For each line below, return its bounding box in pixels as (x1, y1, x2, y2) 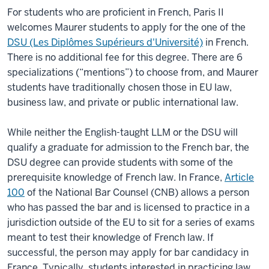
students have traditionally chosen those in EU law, (7, 81, 232, 94)
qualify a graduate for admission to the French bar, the (7, 141, 249, 154)
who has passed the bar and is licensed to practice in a (7, 201, 250, 214)
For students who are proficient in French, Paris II (7, 6, 224, 19)
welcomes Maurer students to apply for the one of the (7, 21, 246, 34)
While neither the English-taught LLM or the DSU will (7, 126, 238, 139)
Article (225, 171, 254, 184)
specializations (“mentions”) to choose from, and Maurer (7, 66, 258, 79)
